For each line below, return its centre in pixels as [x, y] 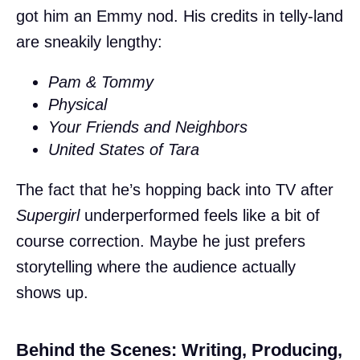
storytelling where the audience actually [156, 267]
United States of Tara [124, 150]
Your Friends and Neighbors [148, 127]
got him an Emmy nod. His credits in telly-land [180, 16]
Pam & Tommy [101, 82]
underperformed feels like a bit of [200, 216]
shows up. [52, 293]
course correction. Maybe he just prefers [161, 241]
